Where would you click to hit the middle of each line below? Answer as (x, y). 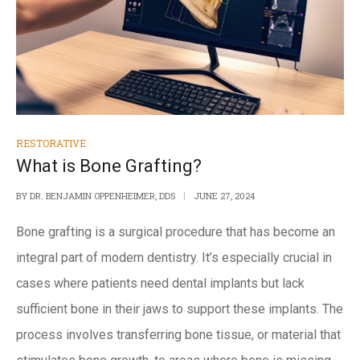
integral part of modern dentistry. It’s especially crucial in (174, 257)
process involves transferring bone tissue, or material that (178, 334)
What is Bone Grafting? (109, 166)
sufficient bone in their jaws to (101, 309)
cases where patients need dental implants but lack (160, 283)
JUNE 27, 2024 (224, 195)
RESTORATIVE (51, 143)
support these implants (252, 309)
